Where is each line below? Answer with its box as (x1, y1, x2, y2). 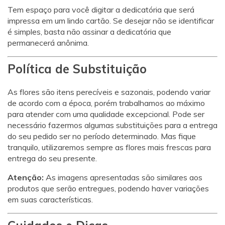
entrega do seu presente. (8, 153, 97, 163)
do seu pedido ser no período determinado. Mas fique (8, 131, 196, 141)
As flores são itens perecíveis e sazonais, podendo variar (8, 86, 210, 97)
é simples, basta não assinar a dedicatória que (8, 26, 171, 37)
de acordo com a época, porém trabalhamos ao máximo (8, 97, 205, 108)
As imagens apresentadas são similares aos (44, 172, 202, 182)
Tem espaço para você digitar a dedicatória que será (8, 4, 194, 15)
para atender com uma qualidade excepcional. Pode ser (8, 108, 204, 119)
